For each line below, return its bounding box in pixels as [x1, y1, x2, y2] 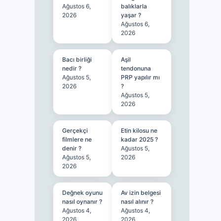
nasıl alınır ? [121, 198, 154, 205]
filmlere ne [62, 136, 92, 143]
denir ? [62, 145, 81, 152]
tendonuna [121, 65, 151, 72]
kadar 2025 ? [121, 136, 158, 143]
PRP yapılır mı [121, 74, 160, 81]
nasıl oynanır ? [62, 198, 102, 205]
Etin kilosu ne [121, 127, 158, 134]
